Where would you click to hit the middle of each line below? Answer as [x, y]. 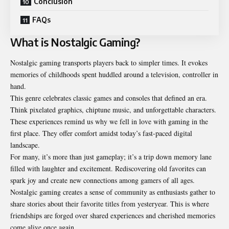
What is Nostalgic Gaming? [75, 42]
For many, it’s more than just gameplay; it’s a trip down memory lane [111, 156]
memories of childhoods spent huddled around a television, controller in [114, 74]
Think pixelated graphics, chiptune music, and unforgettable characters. [113, 109]
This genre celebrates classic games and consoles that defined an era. [109, 98]
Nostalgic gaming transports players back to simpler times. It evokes [109, 62]
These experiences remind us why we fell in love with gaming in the [109, 121]
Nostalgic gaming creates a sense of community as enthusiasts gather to [113, 192]
